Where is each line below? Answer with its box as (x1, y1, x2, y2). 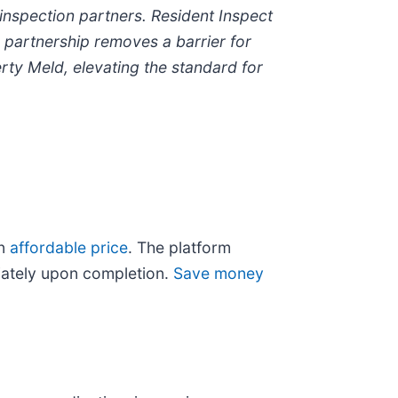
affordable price (10, 238, 128, 258)
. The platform (128, 238, 231, 258)
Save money (173, 264, 264, 283)
